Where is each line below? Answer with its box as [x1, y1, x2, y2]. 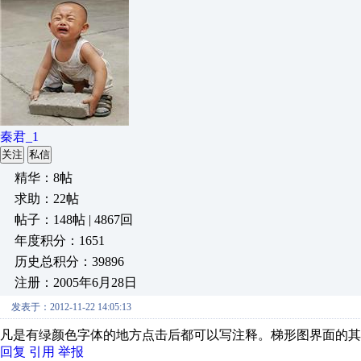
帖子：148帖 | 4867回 [15, 213, 133, 226]
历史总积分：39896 [15, 255, 124, 268]
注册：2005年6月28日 [15, 276, 137, 289]
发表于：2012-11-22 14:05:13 [11, 301, 131, 313]
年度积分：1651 [15, 234, 105, 247]
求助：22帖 [15, 192, 79, 205]
